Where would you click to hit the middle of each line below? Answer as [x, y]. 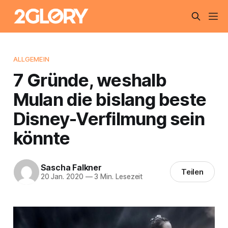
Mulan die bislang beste [110, 99]
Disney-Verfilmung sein [109, 118]
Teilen [192, 172]
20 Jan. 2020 [62, 177]
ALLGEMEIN [31, 59]
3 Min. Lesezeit [118, 177]
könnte [41, 138]
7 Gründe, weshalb [90, 80]
